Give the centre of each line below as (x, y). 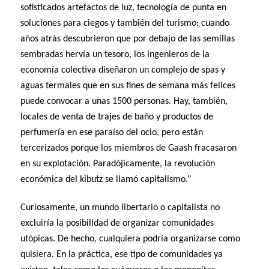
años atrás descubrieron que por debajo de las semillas (128, 39)
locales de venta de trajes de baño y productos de (117, 117)
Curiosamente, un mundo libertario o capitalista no (120, 207)
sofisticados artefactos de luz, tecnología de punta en (124, 8)
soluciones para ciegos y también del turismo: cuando (125, 23)
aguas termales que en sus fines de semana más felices (128, 86)
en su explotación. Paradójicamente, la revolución (118, 164)
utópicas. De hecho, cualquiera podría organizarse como (131, 239)
